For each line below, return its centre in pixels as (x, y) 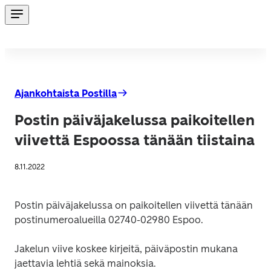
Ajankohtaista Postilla (66, 93)
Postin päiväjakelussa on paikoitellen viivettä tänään (134, 205)
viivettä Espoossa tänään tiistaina (135, 140)
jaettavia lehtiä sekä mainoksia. (85, 263)
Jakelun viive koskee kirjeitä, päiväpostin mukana (126, 249)
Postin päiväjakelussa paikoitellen (135, 120)
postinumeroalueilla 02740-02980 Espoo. (109, 220)
